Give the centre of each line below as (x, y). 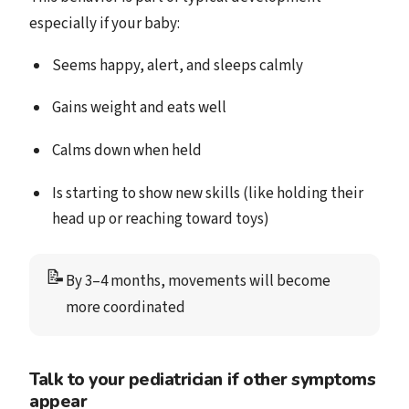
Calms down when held (126, 150)
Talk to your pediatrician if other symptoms (203, 379)
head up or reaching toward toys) (160, 219)
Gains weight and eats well (139, 108)
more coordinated (126, 307)
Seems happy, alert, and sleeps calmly (177, 65)
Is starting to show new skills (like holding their (207, 193)
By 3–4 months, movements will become (199, 281)
